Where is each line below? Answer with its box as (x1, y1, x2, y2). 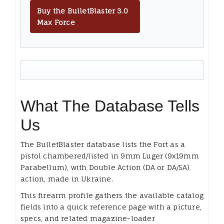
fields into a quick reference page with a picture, (20, 202, 202, 211)
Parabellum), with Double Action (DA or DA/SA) (20, 162, 190, 171)
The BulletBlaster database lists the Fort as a (20, 139, 185, 148)
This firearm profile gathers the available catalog (20, 190, 204, 199)
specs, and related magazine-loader (20, 213, 155, 222)
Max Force (37, 17, 75, 26)
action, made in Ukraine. (20, 174, 113, 183)
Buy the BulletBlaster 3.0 (37, 6, 128, 15)
